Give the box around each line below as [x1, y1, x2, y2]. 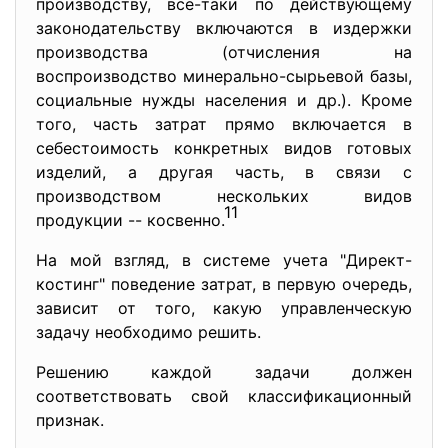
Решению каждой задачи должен [36, 362, 412, 382]
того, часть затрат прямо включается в [36, 114, 412, 134]
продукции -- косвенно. [36, 210, 224, 230]
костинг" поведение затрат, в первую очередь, [36, 274, 412, 294]
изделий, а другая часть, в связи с [36, 162, 412, 182]
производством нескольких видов [36, 186, 412, 206]
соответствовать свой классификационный [36, 386, 412, 406]
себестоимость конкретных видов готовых [36, 138, 412, 158]
